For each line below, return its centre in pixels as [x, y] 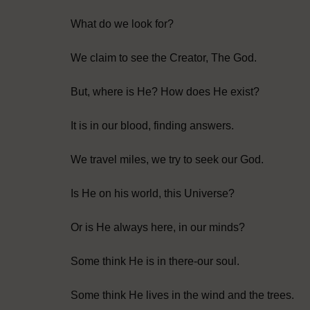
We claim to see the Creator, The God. [164, 58]
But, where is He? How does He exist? [165, 92]
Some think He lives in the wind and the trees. [182, 295]
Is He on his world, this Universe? [153, 194]
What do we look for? [122, 24]
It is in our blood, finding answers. [152, 126]
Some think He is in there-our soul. [155, 262]
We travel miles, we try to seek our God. [167, 160]
